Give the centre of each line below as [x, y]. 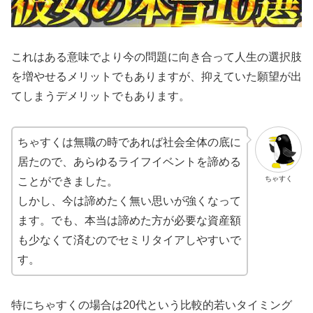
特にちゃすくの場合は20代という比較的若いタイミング [152, 305]
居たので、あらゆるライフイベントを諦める [129, 161]
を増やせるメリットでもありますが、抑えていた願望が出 [156, 76]
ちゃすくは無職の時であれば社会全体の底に [129, 142]
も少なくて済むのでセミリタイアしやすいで [129, 240]
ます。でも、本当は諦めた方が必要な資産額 [129, 220]
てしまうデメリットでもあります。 [101, 96]
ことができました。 [68, 181]
